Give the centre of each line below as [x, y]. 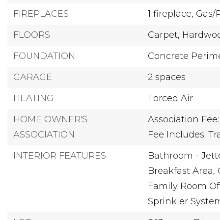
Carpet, [164, 35]
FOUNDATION [44, 56]
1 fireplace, [171, 14]
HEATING [33, 98]
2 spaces [167, 77]
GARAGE [33, 77]
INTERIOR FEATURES [60, 156]
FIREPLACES [41, 14]
